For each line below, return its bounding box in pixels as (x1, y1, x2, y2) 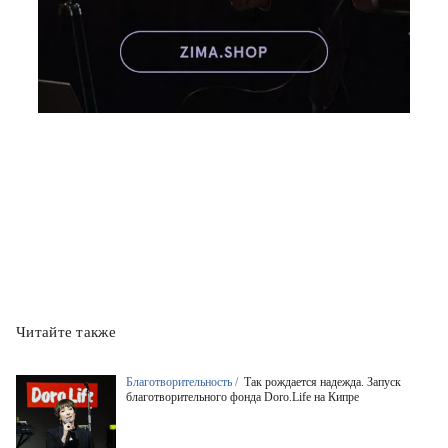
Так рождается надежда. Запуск (244, 375, 401, 389)
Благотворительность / (126, 375, 241, 389)
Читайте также (16, 324, 116, 340)
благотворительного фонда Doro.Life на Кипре (126, 390, 359, 404)
